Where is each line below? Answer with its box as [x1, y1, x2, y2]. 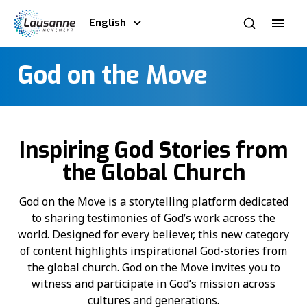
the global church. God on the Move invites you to [27, 259, 280, 275]
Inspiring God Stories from [19, 136, 288, 165]
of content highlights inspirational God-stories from [20, 243, 287, 258]
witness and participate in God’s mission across [32, 275, 275, 291]
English [89, 16, 126, 29]
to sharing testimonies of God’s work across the [32, 210, 275, 225]
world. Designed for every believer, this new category [18, 226, 289, 242]
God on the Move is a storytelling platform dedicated [19, 193, 288, 209]
